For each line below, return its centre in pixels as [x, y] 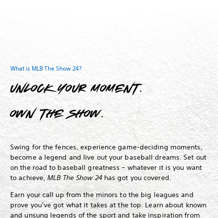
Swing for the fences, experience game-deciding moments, [107, 147]
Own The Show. [58, 114]
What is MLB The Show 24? [46, 68]
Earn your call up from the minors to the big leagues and [102, 195]
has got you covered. [136, 178]
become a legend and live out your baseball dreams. [96, 157]
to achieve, [29, 178]
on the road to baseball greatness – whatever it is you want [106, 168]
